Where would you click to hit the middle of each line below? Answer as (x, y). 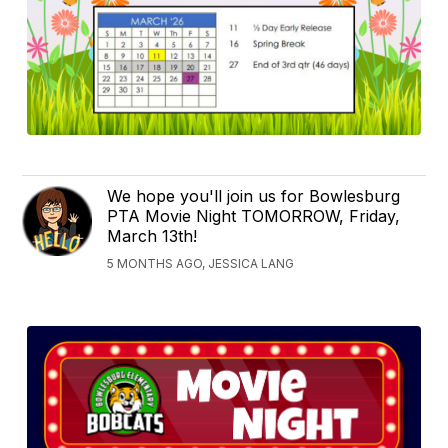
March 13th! (152, 235)
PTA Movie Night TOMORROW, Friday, (254, 215)
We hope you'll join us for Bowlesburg (254, 195)
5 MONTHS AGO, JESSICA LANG (201, 263)
